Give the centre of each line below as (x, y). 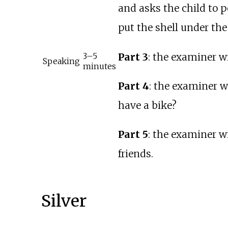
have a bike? (147, 105)
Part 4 (133, 86)
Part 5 (133, 134)
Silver (64, 201)
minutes (99, 66)
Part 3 (133, 57)
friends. (135, 154)
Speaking (61, 61)
